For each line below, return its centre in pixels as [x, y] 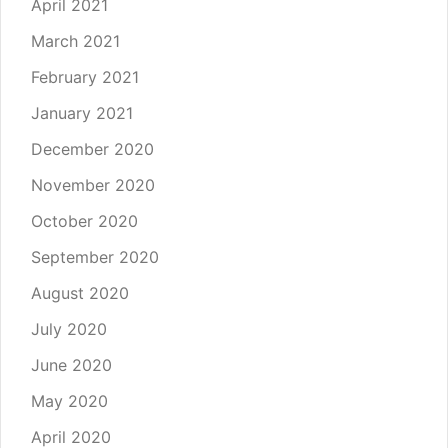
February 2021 [85, 77]
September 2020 [95, 257]
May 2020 [69, 401]
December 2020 [92, 149]
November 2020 [93, 185]
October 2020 [84, 221]
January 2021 [82, 113]
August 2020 [80, 293]
